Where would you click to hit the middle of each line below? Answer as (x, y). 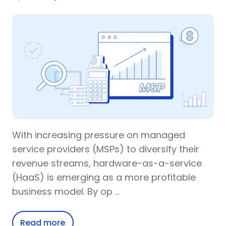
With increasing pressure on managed (99, 135)
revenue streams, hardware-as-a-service (107, 163)
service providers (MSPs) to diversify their (106, 149)
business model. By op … (66, 192)
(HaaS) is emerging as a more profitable (104, 178)
